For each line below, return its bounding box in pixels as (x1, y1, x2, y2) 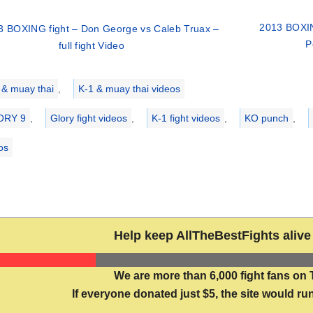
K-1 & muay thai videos (78, 82, 180, 94)
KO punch (244, 112, 289, 124)
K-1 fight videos (151, 112, 220, 124)
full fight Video (58, 40, 125, 52)
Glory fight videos (50, 112, 127, 124)
